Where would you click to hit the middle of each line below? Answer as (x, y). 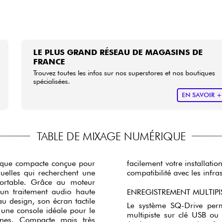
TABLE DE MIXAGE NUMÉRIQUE (111, 136)
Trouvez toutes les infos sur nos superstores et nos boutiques (124, 72)
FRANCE (49, 61)
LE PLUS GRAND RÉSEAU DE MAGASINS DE (118, 52)
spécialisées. (52, 81)
